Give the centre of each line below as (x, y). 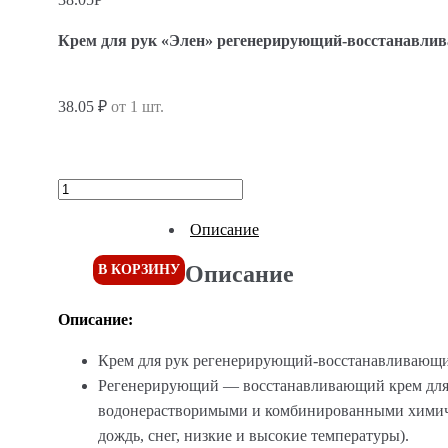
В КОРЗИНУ (139, 269)
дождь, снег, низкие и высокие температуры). (253, 435)
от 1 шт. (137, 106)
